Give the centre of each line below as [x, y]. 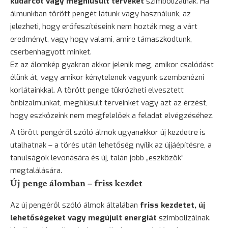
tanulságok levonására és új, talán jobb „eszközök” [97, 158]
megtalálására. [36, 170]
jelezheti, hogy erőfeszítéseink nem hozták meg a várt [104, 26]
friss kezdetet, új [173, 205]
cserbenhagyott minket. [51, 52]
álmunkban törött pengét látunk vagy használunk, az [101, 13]
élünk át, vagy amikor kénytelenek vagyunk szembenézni [107, 77]
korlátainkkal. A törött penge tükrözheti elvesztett [97, 90]
